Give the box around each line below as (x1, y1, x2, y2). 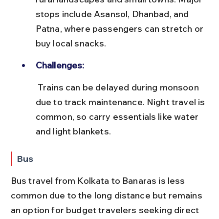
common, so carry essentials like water (35, 110, 201, 122)
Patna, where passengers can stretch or (35, 22, 206, 34)
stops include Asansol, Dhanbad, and (35, 8, 191, 20)
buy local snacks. (35, 37, 107, 49)
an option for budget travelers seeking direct (10, 204, 201, 216)
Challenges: (35, 59, 85, 71)
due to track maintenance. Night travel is (35, 96, 207, 108)
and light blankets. (35, 125, 111, 137)
